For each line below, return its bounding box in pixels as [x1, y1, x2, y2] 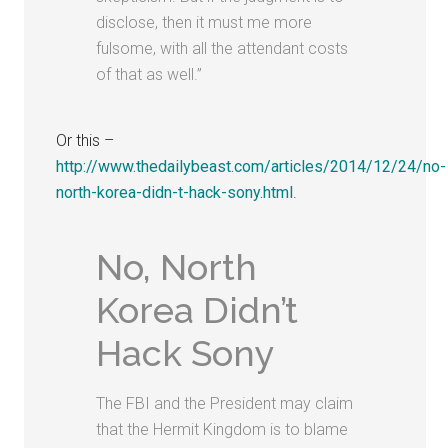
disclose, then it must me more [96, 12, 313, 32]
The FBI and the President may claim [96, 393, 354, 413]
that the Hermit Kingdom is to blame [96, 419, 349, 439]
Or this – [56, 130, 115, 150]
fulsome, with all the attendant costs [96, 38, 349, 58]
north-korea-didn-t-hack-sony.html [56, 182, 294, 202]
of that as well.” [96, 64, 203, 84]
